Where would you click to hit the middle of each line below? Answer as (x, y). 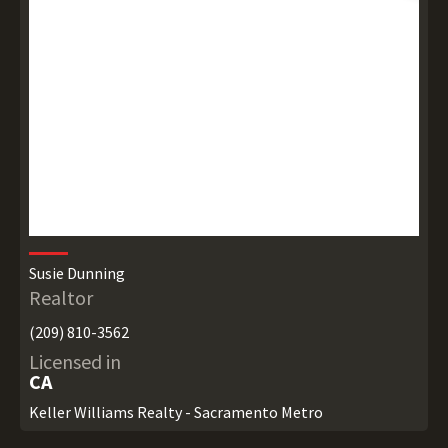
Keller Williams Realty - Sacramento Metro (175, 412)
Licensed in (74, 361)
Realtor (60, 297)
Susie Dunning (76, 273)
